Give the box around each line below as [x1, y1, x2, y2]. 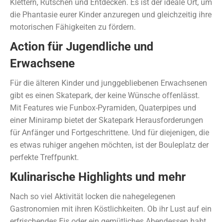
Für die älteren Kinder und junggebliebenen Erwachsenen [10, 78, 207, 88]
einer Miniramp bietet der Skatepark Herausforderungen [10, 115, 203, 125]
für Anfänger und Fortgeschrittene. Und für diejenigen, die [10, 128, 209, 137]
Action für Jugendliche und [10, 40, 154, 54]
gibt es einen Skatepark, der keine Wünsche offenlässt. [10, 91, 200, 100]
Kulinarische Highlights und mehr [10, 170, 186, 184]
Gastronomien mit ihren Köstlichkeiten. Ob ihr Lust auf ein [10, 204, 212, 214]
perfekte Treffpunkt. [10, 153, 79, 162]
